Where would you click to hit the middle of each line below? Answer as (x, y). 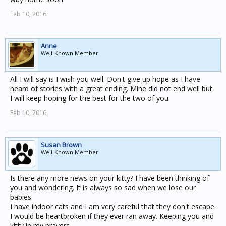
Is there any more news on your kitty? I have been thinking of (110, 178)
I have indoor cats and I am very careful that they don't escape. (113, 207)
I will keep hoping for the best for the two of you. (90, 98)
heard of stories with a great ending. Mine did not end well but (111, 89)
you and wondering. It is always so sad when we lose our (103, 187)
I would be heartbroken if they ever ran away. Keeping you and (112, 216)
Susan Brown (61, 145)
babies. (21, 197)
